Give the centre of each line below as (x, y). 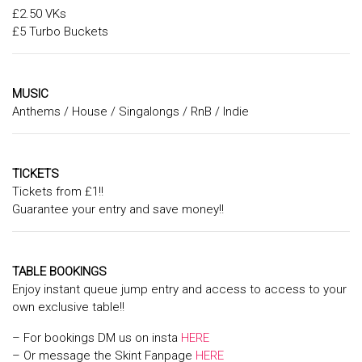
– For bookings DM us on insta (97, 338)
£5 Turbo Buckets (60, 32)
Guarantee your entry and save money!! (118, 210)
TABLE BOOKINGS (59, 272)
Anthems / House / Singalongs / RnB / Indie (130, 112)
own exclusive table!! (68, 307)
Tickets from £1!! (58, 192)
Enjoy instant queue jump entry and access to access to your (179, 290)
